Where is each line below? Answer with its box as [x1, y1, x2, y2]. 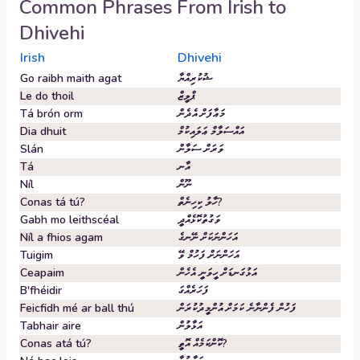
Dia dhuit [20, 124, 66, 139]
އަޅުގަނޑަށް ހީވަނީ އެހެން [178, 265, 256, 280]
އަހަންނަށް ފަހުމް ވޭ [178, 247, 239, 263]
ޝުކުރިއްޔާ [178, 71, 212, 86]
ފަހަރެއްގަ [178, 283, 208, 298]
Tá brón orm [20, 106, 83, 121]
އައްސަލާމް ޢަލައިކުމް [178, 124, 243, 139]
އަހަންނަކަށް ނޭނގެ [178, 230, 237, 245]
